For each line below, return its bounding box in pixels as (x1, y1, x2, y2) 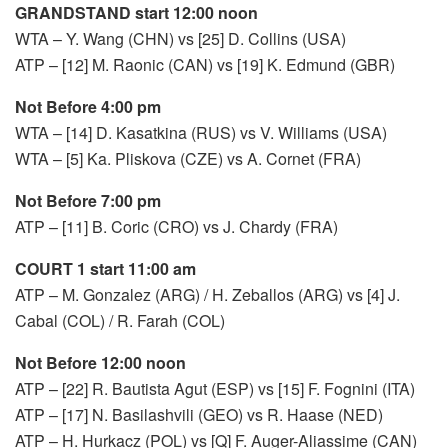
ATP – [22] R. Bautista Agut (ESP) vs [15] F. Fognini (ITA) (15, 376, 415, 400)
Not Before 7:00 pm (15, 188, 161, 212)
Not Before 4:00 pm (15, 94, 161, 118)
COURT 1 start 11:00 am (15, 256, 196, 280)
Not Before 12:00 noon (15, 350, 186, 374)
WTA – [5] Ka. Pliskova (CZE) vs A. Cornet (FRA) (15, 146, 361, 170)
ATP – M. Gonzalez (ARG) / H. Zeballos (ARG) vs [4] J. (15, 282, 400, 306)
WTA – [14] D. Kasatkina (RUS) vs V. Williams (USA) (15, 120, 387, 144)
